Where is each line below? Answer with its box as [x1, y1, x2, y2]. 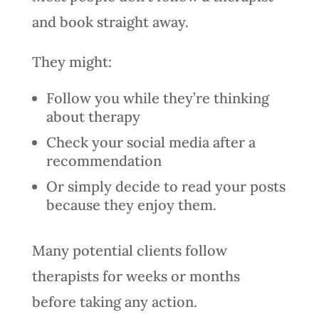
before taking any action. [31, 292, 197, 310]
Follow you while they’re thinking [46, 88, 269, 107]
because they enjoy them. [46, 195, 216, 214]
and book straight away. [31, 12, 189, 31]
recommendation [46, 151, 162, 169]
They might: [31, 52, 112, 70]
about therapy [46, 107, 140, 125]
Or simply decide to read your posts [46, 177, 286, 195]
